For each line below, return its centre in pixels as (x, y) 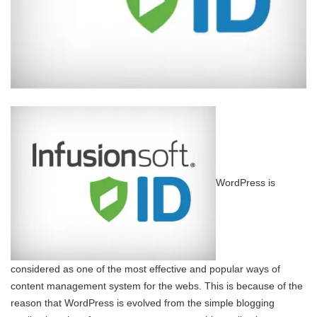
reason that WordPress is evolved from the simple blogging (143, 303)
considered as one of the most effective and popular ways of (145, 269)
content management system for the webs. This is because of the (157, 286)
